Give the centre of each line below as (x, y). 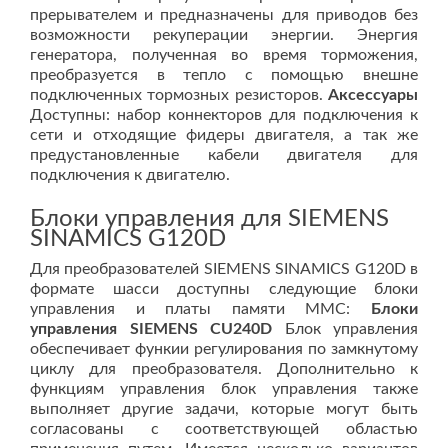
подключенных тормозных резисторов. (179, 95)
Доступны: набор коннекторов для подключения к (224, 115)
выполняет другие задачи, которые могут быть (224, 409)
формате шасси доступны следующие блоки (224, 289)
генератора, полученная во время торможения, (224, 55)
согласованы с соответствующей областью (224, 429)
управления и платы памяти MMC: (200, 309)
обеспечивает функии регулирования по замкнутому (224, 349)
